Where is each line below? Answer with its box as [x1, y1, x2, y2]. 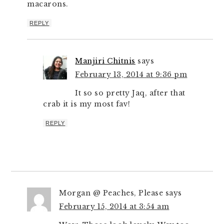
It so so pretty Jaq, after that [75, 88, 185, 97]
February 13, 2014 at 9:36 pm [75, 70, 187, 79]
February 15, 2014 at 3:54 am [59, 202, 169, 211]
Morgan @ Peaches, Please [59, 188, 163, 197]
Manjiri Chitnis [75, 56, 135, 65]
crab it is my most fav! [43, 99, 130, 108]
